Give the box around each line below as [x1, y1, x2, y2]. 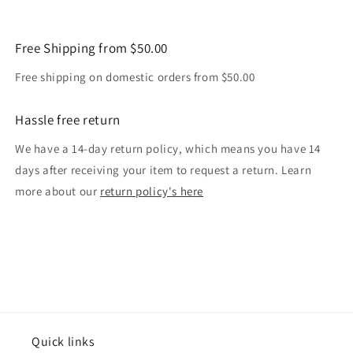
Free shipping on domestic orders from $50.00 [15, 69, 255, 85]
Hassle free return [15, 111, 121, 129]
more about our [15, 184, 100, 199]
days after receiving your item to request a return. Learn [15, 162, 312, 178]
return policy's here [100, 184, 203, 199]
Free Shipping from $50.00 [15, 39, 168, 58]
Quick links [32, 333, 95, 351]
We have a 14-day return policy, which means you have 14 [15, 141, 321, 157]
